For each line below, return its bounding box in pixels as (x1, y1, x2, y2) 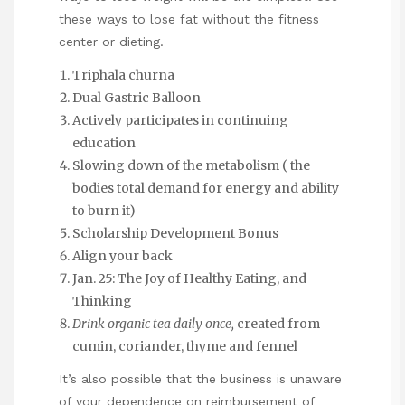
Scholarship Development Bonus (72, 224, 278, 241)
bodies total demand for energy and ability (72, 179, 339, 196)
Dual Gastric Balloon (72, 89, 201, 106)
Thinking (72, 292, 132, 309)
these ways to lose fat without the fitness (59, 12, 319, 27)
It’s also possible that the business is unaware (59, 371, 342, 386)
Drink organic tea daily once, (72, 315, 234, 332)
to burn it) (72, 202, 136, 219)
